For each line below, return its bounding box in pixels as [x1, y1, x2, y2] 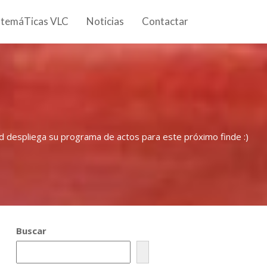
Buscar [15, 225, 46, 237]
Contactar [142, 15, 188, 27]
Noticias [86, 15, 124, 27]
